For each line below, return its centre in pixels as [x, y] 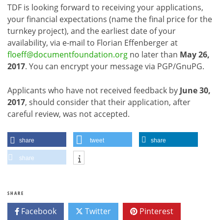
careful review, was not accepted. [69, 114]
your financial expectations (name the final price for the [110, 19]
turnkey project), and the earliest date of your [92, 31]
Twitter [97, 211]
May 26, [195, 54]
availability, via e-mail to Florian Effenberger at [93, 42]
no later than [154, 54]
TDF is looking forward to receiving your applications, [105, 7]
